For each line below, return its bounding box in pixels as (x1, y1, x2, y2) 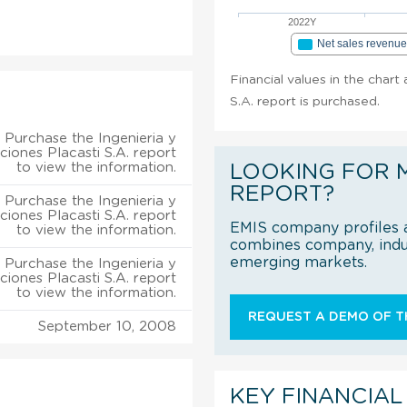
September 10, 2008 (38, 319, 176, 333)
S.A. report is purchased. (230, 94, 381, 108)
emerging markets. (230, 254, 368, 270)
